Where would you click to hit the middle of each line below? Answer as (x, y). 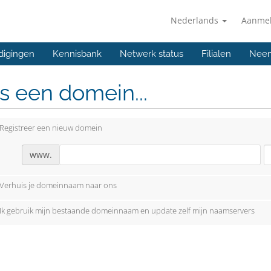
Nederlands (196, 20)
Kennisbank (77, 54)
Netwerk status (152, 54)
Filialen (216, 54)
